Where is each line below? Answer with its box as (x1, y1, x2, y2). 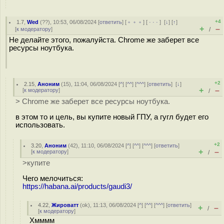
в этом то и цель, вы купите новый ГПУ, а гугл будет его (15, 112, 208, 121)
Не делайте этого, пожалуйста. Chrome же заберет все (9, 36, 199, 44)
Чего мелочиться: (22, 174, 83, 182)
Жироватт (51, 202, 79, 208)
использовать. (15, 120, 65, 129)
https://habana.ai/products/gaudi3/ (22, 182, 132, 190)
